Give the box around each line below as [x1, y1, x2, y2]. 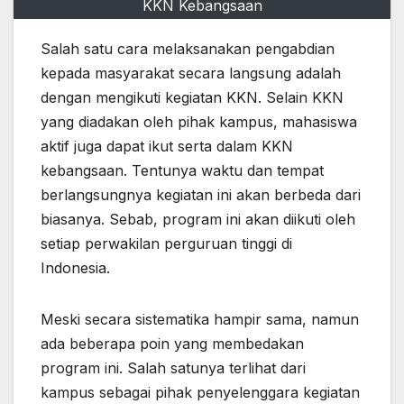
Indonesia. [41, 259, 110, 278]
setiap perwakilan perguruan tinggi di [41, 234, 292, 253]
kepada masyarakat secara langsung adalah [41, 64, 341, 83]
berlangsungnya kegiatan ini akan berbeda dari [41, 186, 361, 205]
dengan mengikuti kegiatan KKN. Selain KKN [41, 88, 344, 107]
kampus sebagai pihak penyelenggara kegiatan [41, 383, 360, 402]
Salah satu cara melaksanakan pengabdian [41, 40, 335, 59]
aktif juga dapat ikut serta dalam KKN [41, 137, 293, 156]
